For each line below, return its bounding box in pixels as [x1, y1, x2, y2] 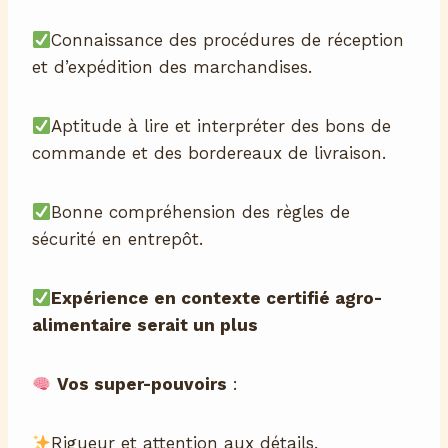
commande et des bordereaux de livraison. [32, 143, 386, 164]
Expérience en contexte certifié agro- [51, 288, 383, 309]
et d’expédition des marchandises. [32, 57, 312, 78]
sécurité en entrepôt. [32, 229, 203, 250]
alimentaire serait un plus [32, 315, 258, 336]
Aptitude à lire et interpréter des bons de [51, 116, 392, 137]
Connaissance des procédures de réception [51, 30, 405, 51]
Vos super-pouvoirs [57, 374, 228, 395]
